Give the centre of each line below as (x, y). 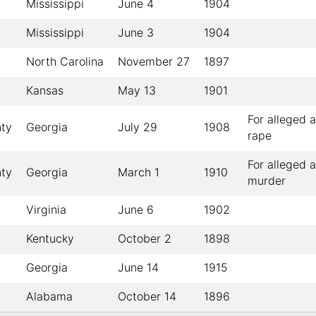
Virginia (46, 210)
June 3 (136, 33)
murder (267, 181)
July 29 (138, 127)
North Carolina (65, 62)
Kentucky (50, 239)
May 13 (137, 91)
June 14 (138, 268)
